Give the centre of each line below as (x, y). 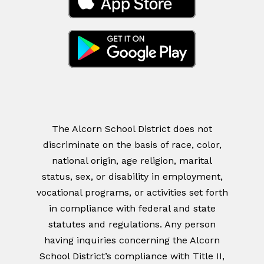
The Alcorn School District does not (132, 129)
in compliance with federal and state (132, 209)
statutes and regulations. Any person (132, 225)
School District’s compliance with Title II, (132, 256)
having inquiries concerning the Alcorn (132, 240)
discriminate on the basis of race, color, (132, 145)
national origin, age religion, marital (132, 161)
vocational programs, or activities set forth (132, 193)
